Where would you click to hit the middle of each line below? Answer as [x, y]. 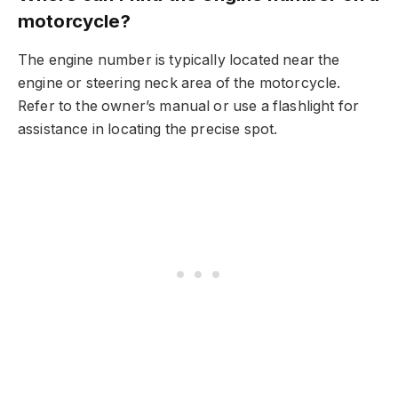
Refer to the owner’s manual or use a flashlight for [189, 106]
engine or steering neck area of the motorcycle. [179, 83]
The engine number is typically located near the [179, 60]
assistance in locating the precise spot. [148, 129]
